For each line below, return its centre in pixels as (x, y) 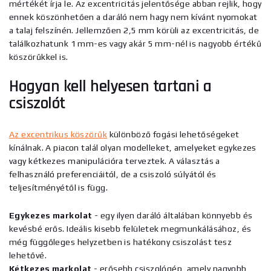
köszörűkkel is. (39, 57)
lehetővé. (28, 255)
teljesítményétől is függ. (58, 188)
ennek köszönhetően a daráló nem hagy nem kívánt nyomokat (133, 17)
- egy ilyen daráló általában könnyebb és (172, 215)
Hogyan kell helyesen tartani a (110, 87)
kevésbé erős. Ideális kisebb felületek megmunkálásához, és (130, 229)
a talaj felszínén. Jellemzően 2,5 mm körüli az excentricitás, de (134, 30)
